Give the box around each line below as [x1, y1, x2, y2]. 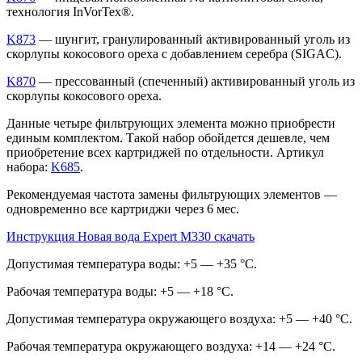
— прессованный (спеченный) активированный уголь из [36, 74, 355, 88]
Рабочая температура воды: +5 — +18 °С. [6, 284, 234, 298]
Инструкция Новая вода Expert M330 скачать [6, 229, 255, 243]
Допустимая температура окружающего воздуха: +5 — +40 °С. [6, 311, 352, 326]
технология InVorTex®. [6, 4, 134, 19]
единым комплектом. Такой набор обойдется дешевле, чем [6, 130, 330, 145]
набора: [6, 159, 51, 174]
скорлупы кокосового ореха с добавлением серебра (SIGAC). [6, 46, 342, 61]
